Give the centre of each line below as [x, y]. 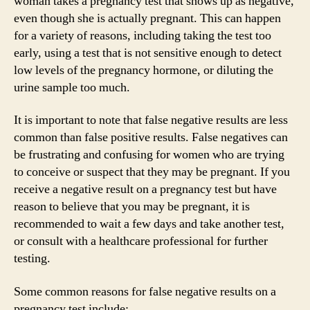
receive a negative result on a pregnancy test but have [145, 189]
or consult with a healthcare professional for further [141, 241]
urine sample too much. [72, 87]
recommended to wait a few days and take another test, [149, 224]
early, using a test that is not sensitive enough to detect [148, 53]
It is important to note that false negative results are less [151, 120]
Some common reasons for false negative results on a [145, 291]
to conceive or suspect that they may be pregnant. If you [152, 172]
